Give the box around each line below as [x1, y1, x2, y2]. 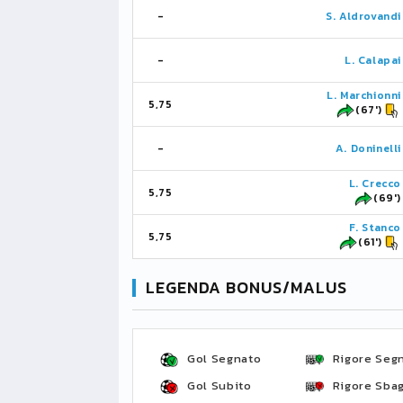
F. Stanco [348, 219, 401, 236]
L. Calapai [345, 52, 401, 68]
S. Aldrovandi [326, 8, 401, 24]
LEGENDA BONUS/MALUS [146, 275, 348, 300]
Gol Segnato [187, 350, 262, 367]
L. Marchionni [327, 87, 401, 103]
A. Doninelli [335, 140, 401, 157]
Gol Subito [187, 377, 252, 394]
